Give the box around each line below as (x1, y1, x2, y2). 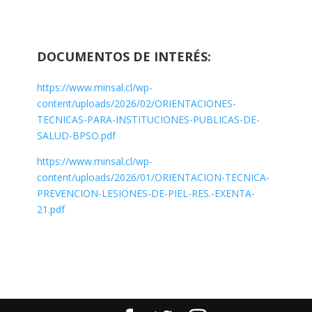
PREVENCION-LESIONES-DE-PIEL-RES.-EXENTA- (36, 187, 255, 201)
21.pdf (36, 203, 65, 217)
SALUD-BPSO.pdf (36, 129, 116, 143)
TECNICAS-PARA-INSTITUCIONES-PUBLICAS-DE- (36, 113, 260, 127)
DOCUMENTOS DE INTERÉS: (36, 48, 211, 65)
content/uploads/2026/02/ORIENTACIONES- (36, 97, 236, 111)
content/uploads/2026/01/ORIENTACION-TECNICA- (36, 171, 270, 185)
